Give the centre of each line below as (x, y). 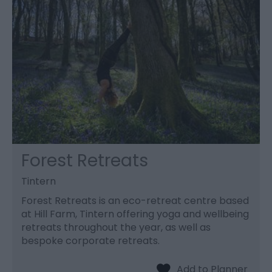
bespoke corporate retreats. (90, 240)
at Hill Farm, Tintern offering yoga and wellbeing (135, 214)
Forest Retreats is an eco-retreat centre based (135, 200)
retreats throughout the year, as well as (116, 227)
